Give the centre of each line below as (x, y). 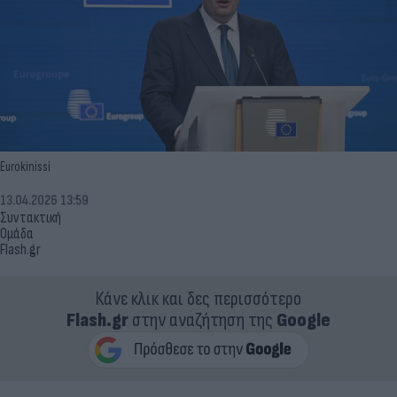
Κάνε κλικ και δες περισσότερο (198, 299)
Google (304, 320)
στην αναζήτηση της (202, 320)
